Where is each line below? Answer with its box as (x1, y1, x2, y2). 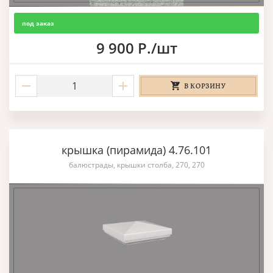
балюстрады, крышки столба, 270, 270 (68, 159, 205, 170)
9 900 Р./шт (96, 37, 177, 58)
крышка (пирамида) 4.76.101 (62, 142, 211, 157)
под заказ (22, 18, 54, 27)
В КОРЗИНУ (184, 80, 226, 91)
